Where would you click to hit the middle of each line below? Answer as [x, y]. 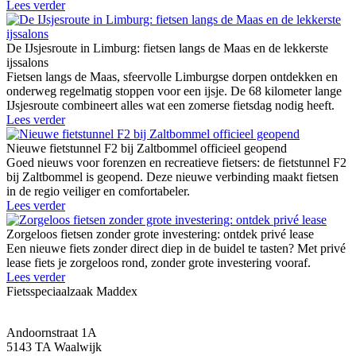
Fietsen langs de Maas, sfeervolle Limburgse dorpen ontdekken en [172, 77]
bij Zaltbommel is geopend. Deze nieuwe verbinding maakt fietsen [172, 177]
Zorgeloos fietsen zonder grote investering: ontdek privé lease [160, 234]
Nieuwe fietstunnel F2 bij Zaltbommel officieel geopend [147, 149]
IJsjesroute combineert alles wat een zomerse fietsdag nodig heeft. [170, 106]
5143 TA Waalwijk [54, 347]
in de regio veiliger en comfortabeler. [98, 192]
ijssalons [27, 63]
